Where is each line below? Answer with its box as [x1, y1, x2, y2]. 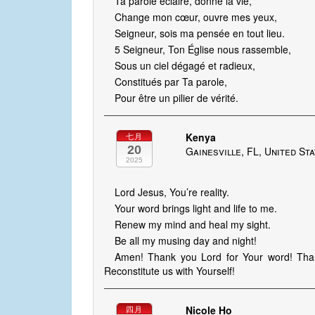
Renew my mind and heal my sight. [115, 217, 271, 232]
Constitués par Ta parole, [115, 75, 227, 89]
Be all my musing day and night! [115, 233, 257, 248]
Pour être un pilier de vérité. [115, 91, 238, 105]
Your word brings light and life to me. [115, 201, 277, 216]
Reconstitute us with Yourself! [104, 264, 235, 278]
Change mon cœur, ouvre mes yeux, [115, 10, 277, 25]
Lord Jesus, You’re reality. [115, 185, 229, 200]
